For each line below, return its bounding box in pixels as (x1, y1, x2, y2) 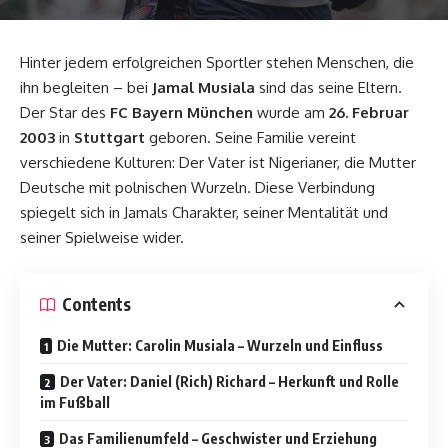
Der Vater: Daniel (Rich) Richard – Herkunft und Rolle (60, 372, 399, 390)
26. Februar (329, 103, 409, 123)
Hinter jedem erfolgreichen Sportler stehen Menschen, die (20, 53, 414, 73)
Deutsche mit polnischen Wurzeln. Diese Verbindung (20, 178, 375, 198)
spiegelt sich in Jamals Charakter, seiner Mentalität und (20, 203, 388, 223)
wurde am (253, 103, 329, 123)
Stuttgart (74, 128, 145, 148)
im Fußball (40, 393, 110, 411)
